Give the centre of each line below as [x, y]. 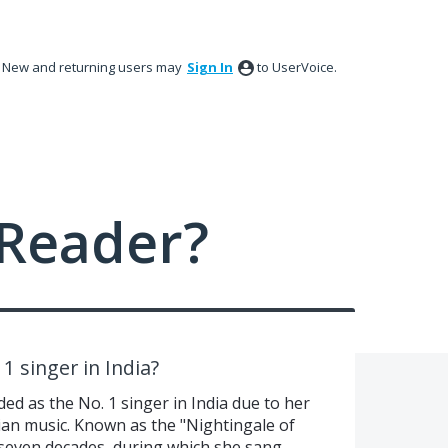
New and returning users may [93, 67]
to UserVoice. [297, 67]
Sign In [210, 67]
